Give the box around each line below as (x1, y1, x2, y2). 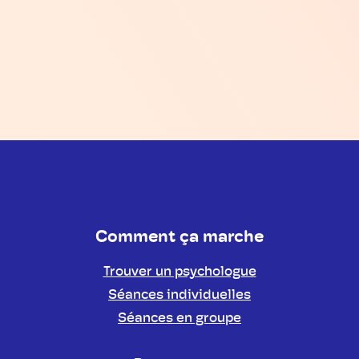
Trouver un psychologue (103, 265, 256, 280)
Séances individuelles (108, 288, 251, 303)
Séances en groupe (118, 312, 241, 326)
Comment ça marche (95, 229, 264, 247)
